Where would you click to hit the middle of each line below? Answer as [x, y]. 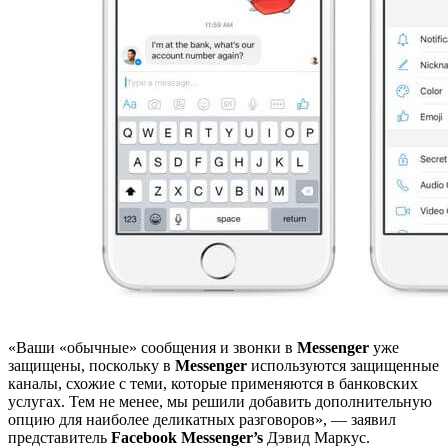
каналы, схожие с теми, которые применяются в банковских [213, 383]
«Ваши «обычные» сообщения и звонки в [152, 347]
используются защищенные [343, 365]
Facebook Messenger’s [187, 437]
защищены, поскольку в [91, 365]
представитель [59, 437]
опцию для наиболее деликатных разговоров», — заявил [202, 419]
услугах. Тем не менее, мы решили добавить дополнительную [220, 401]
